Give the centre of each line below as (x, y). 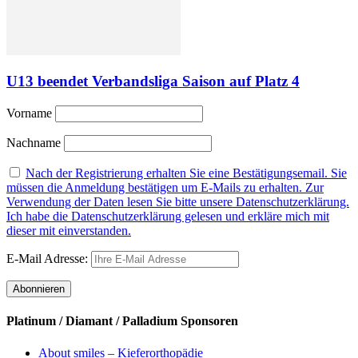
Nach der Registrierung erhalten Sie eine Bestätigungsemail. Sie (186, 173)
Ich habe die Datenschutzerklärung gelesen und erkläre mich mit (168, 217)
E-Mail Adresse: (49, 259)
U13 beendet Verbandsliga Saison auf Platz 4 (153, 82)
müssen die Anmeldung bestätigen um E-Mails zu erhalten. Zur (165, 188)
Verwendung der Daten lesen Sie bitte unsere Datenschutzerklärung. (178, 202)
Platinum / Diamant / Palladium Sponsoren (122, 321)
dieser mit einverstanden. (69, 231)
